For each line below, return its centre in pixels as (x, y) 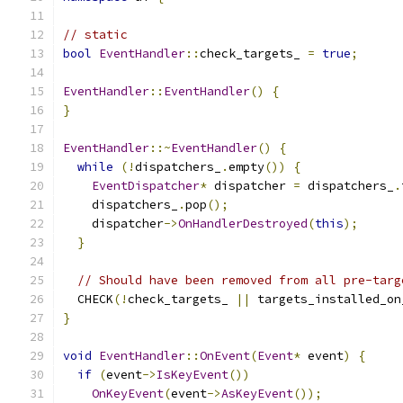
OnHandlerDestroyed (243, 224)
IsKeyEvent (193, 375)
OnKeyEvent (128, 394)
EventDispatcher (146, 186)
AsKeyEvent (257, 394)
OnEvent (225, 356)
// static (95, 35)
